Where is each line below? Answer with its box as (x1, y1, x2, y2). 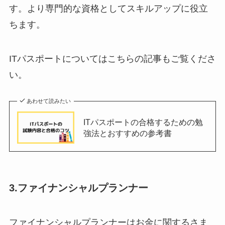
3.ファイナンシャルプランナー (9, 182, 148, 193)
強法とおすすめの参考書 (83, 128, 172, 138)
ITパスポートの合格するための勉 (83, 117, 203, 127)
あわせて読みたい (27, 97, 71, 104)
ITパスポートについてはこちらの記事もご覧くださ (9, 53, 216, 64)
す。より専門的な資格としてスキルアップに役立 (9, 3, 208, 14)
